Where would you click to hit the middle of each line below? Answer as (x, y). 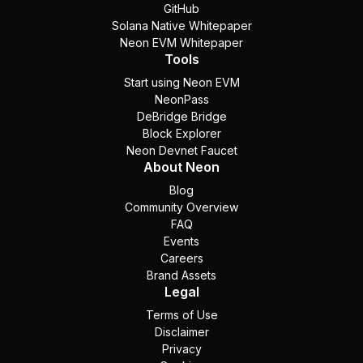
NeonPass (181, 100)
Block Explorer (181, 134)
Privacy (181, 349)
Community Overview (181, 207)
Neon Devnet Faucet (181, 151)
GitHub (181, 9)
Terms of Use (181, 315)
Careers (181, 258)
